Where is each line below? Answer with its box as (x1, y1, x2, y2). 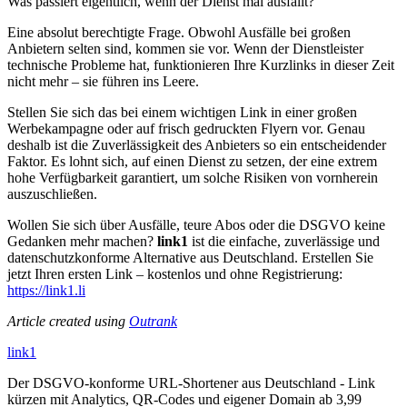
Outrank (129, 313, 177, 329)
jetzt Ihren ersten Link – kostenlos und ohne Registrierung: (7, 265, 342, 282)
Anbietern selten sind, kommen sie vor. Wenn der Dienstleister (7, 40, 363, 56)
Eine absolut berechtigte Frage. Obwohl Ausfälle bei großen (7, 24, 351, 40)
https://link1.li (7, 282, 85, 298)
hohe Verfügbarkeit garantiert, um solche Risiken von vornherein (7, 169, 378, 185)
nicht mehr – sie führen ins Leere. (7, 73, 199, 89)
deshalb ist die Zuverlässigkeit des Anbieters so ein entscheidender (7, 136, 386, 153)
